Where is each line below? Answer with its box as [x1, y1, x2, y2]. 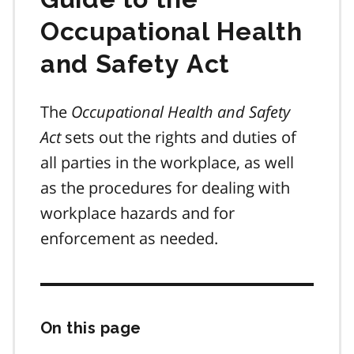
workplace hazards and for [40, 201, 235, 224]
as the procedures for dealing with [40, 176, 290, 198]
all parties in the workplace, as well [40, 151, 294, 173]
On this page [40, 318, 141, 337]
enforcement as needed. [40, 227, 218, 249]
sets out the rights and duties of [61, 126, 296, 148]
